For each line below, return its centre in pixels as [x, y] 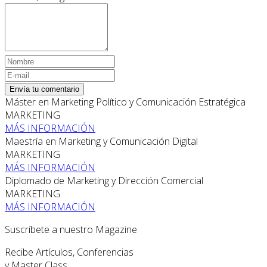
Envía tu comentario [44, 89]
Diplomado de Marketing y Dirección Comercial [104, 181]
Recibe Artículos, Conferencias [69, 252]
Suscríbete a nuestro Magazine [71, 230]
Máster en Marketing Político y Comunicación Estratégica [125, 102]
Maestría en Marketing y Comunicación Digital [101, 142]
